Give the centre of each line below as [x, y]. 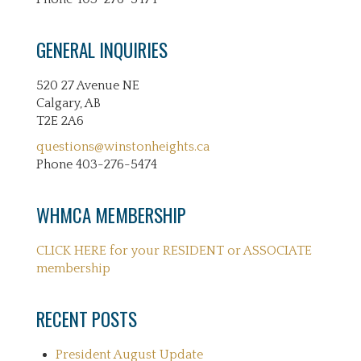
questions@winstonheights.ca [123, 147]
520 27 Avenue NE [88, 85]
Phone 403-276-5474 [97, 164]
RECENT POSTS [87, 319]
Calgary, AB [68, 103]
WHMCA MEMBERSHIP [111, 215]
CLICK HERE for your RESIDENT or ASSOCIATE [174, 251]
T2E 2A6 [60, 121]
